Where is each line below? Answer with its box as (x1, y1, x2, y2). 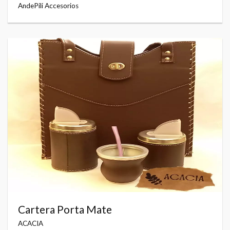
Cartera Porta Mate (18, 202, 112, 216)
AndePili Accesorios (18, 1, 79, 10)
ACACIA (18, 219, 43, 228)
